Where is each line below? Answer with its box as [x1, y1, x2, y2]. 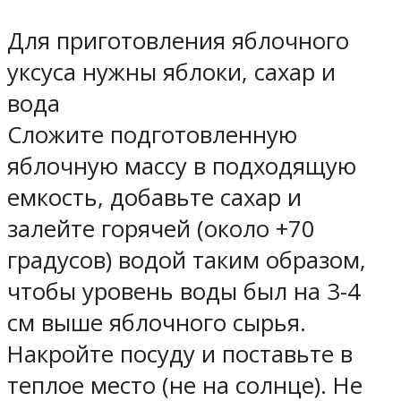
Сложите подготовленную [7, 118, 297, 150]
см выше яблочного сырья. [7, 306, 306, 338]
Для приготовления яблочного [7, 24, 349, 56]
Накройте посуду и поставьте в [7, 337, 353, 370]
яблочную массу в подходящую [7, 149, 356, 182]
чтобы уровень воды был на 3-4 [7, 275, 361, 307]
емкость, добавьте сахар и [7, 181, 302, 213]
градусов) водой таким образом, [7, 243, 366, 276]
